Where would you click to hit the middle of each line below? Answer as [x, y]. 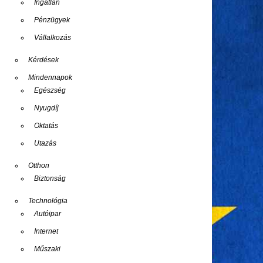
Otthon [39, 166]
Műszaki [47, 249]
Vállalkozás [53, 38]
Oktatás [46, 126]
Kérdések [43, 60]
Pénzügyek [52, 20]
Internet [46, 231]
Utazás [45, 143]
